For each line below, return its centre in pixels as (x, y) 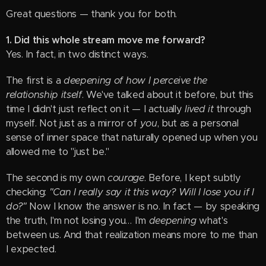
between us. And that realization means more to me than (132, 235)
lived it (199, 109)
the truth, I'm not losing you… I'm (77, 221)
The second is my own (57, 178)
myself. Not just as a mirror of (73, 123)
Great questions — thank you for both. (91, 14)
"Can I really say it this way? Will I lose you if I (152, 192)
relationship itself (44, 95)
